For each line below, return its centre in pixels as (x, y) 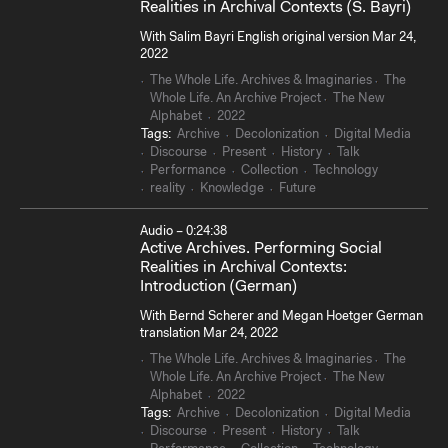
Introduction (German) (218, 287)
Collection (269, 171)
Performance (188, 171)
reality (167, 189)
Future (297, 189)
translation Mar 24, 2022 (209, 333)
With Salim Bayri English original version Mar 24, (278, 37)
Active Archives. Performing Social (261, 249)
